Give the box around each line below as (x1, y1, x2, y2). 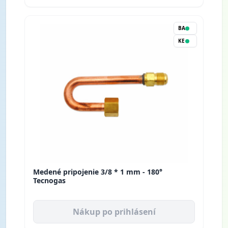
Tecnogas (33, 176, 66, 186)
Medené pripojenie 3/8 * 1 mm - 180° (33, 167, 162, 177)
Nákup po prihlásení (72, 206, 156, 218)
